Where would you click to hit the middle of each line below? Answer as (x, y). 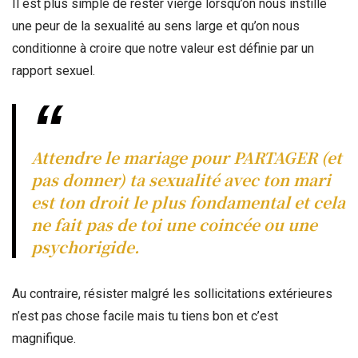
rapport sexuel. (54, 70)
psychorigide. (86, 246)
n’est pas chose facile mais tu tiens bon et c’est (145, 316)
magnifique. (46, 338)
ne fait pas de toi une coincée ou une (175, 224)
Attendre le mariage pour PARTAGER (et (187, 157)
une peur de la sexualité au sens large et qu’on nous (156, 26)
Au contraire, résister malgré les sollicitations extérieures (172, 293)
